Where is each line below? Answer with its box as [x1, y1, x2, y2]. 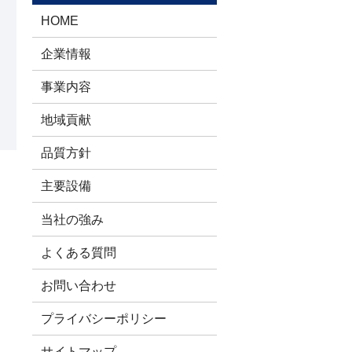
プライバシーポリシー [41, 310, 167, 325]
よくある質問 [41, 244, 117, 259]
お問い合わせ [41, 277, 117, 292]
